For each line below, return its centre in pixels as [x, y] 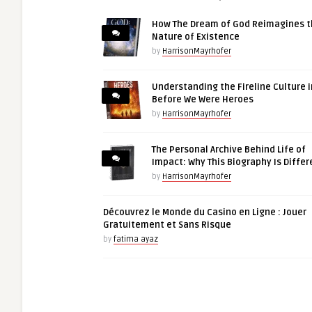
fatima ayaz [136, 239]
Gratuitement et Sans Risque [167, 225]
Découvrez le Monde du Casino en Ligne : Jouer [205, 212]
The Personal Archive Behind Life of [229, 150]
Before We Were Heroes [203, 100]
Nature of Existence [196, 37]
